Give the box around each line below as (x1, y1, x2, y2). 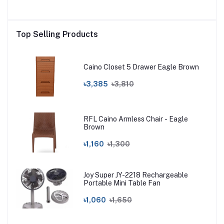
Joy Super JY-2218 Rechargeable (83, 171, 188, 179)
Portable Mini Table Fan (83, 179, 160, 187)
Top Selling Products (16, 29, 98, 39)
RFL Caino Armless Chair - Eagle (83, 115, 188, 123)
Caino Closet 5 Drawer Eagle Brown (83, 63, 199, 71)
